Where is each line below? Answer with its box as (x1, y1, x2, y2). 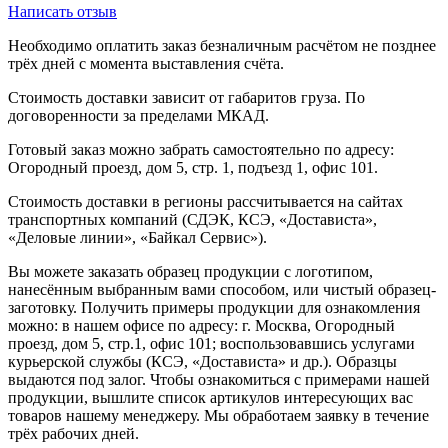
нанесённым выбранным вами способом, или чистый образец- (8, 280, 436, 298)
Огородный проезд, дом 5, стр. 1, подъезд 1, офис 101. (8, 158, 378, 176)
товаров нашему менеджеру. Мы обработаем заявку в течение (8, 406, 429, 424)
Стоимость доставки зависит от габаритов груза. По (8, 88, 365, 106)
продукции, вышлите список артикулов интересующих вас (8, 388, 413, 406)
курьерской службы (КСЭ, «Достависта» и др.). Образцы (8, 352, 397, 370)
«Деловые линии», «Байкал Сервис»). (8, 228, 267, 246)
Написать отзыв (8, 2, 117, 20)
